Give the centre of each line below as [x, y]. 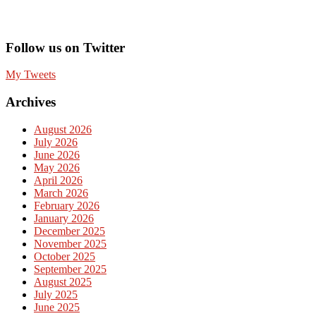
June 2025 [57, 307]
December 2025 [69, 231]
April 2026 [58, 180]
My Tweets [31, 75]
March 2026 [61, 193]
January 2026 [64, 218]
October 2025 [65, 256]
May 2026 [57, 167]
